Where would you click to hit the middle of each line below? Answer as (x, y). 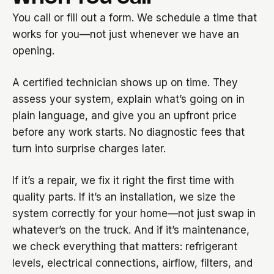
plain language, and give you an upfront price (124, 116)
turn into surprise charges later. (89, 149)
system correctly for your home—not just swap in (134, 213)
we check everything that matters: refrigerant (125, 246)
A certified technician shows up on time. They (125, 83)
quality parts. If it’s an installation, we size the (124, 197)
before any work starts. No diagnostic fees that (128, 132)
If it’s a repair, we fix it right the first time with (123, 180)
